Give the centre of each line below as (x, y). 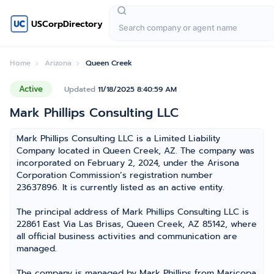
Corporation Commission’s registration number (115, 175)
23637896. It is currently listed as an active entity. (120, 187)
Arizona (58, 63)
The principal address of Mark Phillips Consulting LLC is (133, 212)
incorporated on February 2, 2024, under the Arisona (128, 163)
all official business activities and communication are (127, 236)
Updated (81, 89)
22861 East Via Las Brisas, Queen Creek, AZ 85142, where (137, 224)
